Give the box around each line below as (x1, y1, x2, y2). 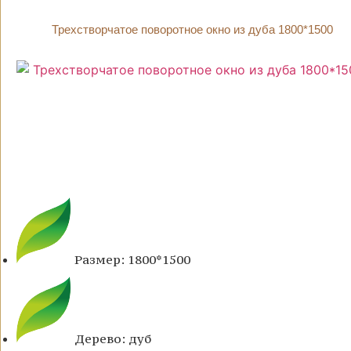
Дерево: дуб (74, 331, 151, 347)
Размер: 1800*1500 (74, 251, 190, 268)
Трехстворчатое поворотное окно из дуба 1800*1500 (51, 23, 333, 37)
